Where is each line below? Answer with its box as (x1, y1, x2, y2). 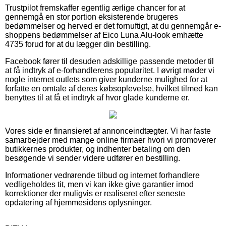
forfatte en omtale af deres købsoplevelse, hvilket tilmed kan (5, 84, 218, 93)
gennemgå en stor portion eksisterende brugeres (5, 12, 178, 21)
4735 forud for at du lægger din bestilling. (5, 39, 151, 48)
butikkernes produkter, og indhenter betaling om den (5, 144, 190, 153)
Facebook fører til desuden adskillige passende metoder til (5, 56, 214, 66)
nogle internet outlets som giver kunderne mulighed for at (5, 75, 207, 84)
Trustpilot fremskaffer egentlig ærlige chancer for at (5, 3, 185, 12)
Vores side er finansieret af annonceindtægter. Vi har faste (5, 126, 211, 135)
